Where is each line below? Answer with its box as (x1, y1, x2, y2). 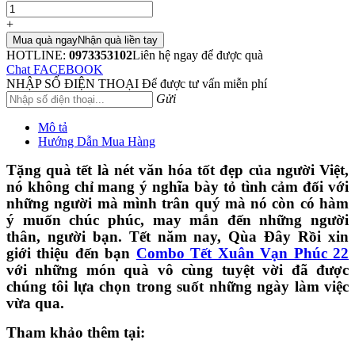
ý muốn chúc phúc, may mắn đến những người (6, 211, 349, 228)
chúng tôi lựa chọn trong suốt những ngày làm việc (6, 277, 349, 295)
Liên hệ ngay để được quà (132, 48, 263, 62)
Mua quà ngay (13, 33, 78, 46)
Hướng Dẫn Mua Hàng (38, 134, 155, 148)
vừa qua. (6, 294, 64, 311)
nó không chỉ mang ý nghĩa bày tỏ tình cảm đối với (6, 177, 349, 195)
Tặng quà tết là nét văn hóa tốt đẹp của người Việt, (6, 161, 349, 178)
